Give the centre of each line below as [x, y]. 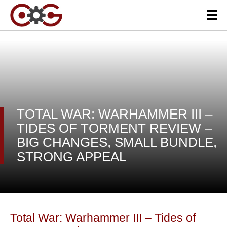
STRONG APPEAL [71, 156]
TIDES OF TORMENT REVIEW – [114, 128]
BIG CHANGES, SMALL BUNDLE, [117, 142]
